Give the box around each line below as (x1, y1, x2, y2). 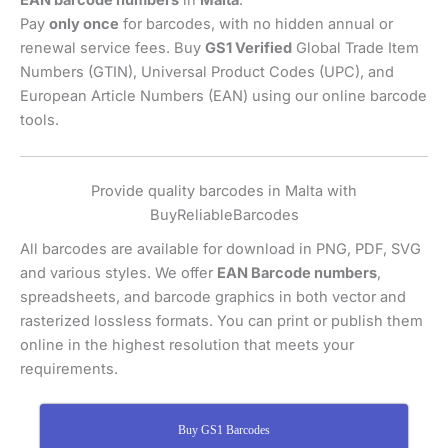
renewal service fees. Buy (20, 39, 205, 58)
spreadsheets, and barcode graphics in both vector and (20, 287, 406, 306)
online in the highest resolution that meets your (20, 335, 354, 354)
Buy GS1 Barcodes (178, 423, 270, 438)
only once (49, 15, 119, 34)
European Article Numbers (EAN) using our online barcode (20, 87, 427, 106)
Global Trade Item (292, 39, 419, 58)
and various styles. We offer (20, 263, 217, 282)
